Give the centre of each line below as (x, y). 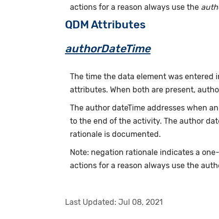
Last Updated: (91, 202)
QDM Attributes (105, 24)
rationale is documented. (115, 134)
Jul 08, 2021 (140, 202)
